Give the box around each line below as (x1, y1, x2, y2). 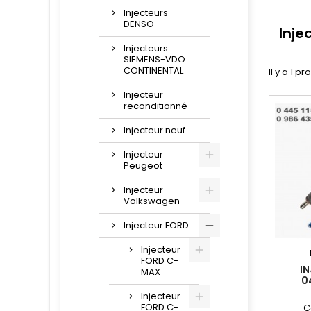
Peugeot (124, 159, 162, 172)
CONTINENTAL (124, 64, 183, 77)
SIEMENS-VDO (124, 53, 185, 66)
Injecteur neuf (124, 124, 185, 137)
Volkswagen (124, 194, 180, 208)
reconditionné (124, 99, 187, 112)
